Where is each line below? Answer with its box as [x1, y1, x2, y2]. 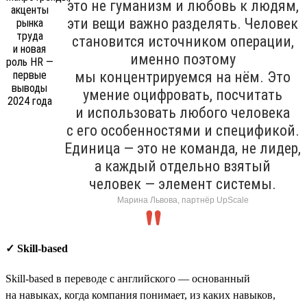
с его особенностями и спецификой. [66, 121, 299, 139]
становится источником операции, [71, 32, 294, 50]
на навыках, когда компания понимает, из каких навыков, [5, 288, 275, 301]
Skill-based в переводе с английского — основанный [5, 272, 250, 284]
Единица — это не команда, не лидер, [64, 139, 301, 157]
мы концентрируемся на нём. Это [75, 68, 291, 86]
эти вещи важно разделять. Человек [67, 14, 298, 32]
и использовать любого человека [75, 103, 290, 121]
